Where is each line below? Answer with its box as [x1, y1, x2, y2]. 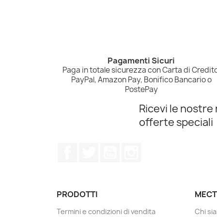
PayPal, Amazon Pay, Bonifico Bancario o [71, 75, 212, 85]
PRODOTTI [57, 189, 98, 200]
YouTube [120, 142, 152, 154]
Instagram [141, 142, 179, 154]
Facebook [77, 142, 113, 154]
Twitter [98, 142, 125, 154]
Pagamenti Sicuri [108, 55, 175, 66]
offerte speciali [139, 115, 213, 130]
